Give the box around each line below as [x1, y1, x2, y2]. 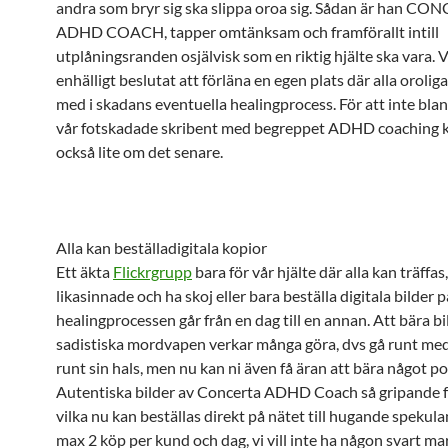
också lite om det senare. [56, 142, 223, 161]
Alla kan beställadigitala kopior [56, 238, 267, 257]
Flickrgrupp [113, 262, 192, 281]
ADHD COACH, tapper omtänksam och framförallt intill [56, 22, 439, 41]
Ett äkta [56, 262, 113, 281]
